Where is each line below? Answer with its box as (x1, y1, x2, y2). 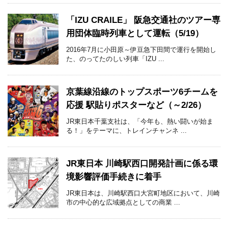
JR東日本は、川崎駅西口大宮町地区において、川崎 (66, 189, 220, 197)
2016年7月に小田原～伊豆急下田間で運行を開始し (66, 46, 216, 54)
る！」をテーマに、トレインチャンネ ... (66, 127, 187, 135)
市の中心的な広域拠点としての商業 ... (66, 198, 180, 207)
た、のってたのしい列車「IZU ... (66, 55, 164, 63)
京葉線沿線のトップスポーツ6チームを (66, 87, 218, 97)
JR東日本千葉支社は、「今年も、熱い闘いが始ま (66, 118, 213, 126)
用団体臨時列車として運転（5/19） (66, 28, 204, 39)
